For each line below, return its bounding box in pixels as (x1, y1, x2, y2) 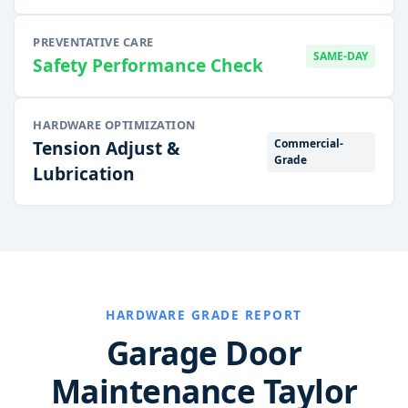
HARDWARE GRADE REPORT (106, 306, 302, 324)
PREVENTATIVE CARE (33, 34, 154, 51)
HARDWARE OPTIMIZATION (33, 117, 196, 134)
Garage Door (106, 331, 302, 375)
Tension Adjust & (33, 136, 179, 161)
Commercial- (273, 135, 343, 151)
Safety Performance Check (33, 53, 263, 78)
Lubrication (33, 161, 135, 187)
